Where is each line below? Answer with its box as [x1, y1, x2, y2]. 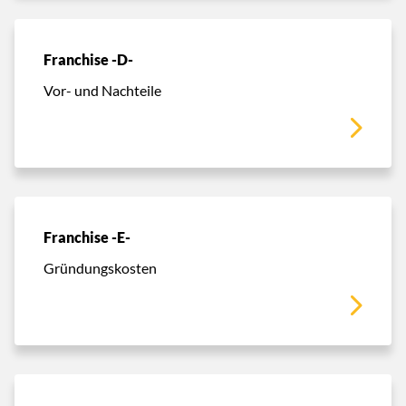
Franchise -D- [43, 50, 133, 69]
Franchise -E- [43, 227, 130, 246]
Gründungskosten [43, 258, 157, 276]
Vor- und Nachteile [43, 81, 161, 99]
